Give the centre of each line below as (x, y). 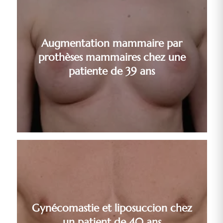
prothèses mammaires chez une (112, 57)
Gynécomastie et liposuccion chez (112, 208)
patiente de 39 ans (112, 71)
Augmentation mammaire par (112, 43)
